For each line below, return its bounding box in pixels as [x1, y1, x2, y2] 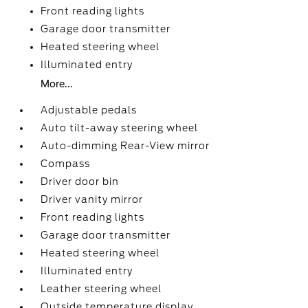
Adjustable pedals [41, 104, 137, 115]
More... [41, 78, 74, 89]
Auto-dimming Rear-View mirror [41, 140, 210, 151]
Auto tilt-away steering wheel [41, 122, 199, 133]
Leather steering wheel [41, 283, 162, 294]
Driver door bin [41, 176, 120, 187]
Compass [41, 158, 91, 169]
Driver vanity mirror [41, 194, 144, 205]
